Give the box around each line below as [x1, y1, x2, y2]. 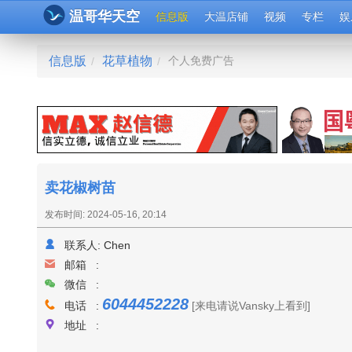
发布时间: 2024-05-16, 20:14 [45, 209, 167, 220]
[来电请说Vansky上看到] [192, 299, 310, 312]
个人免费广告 [168, 54, 234, 67]
